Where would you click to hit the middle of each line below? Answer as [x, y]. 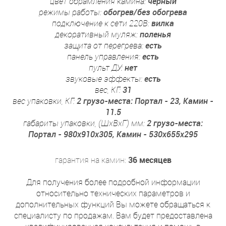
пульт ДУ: [107, 68]
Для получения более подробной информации [113, 182]
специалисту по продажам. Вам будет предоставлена [113, 215]
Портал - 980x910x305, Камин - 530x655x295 [113, 134]
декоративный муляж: [97, 34]
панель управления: [105, 56]
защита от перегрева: [105, 45]
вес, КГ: [108, 90]
